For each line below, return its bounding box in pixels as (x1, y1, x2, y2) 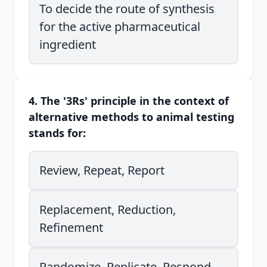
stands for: (29, 126, 86, 140)
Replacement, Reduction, (39, 201, 176, 218)
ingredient (39, 36, 96, 52)
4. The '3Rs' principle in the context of (29, 94, 229, 108)
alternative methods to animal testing (29, 110, 234, 124)
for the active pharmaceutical (39, 18, 200, 35)
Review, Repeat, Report (39, 162, 164, 178)
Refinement (39, 219, 103, 235)
